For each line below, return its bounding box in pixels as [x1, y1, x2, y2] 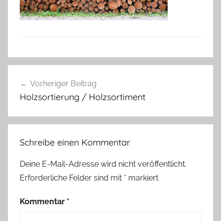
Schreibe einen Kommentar [20, 137, 130, 148]
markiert [126, 173, 158, 183]
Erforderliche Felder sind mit [20, 173, 124, 183]
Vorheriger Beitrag [30, 78, 97, 88]
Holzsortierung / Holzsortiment [20, 91, 146, 103]
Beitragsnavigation [7, 66, 124, 81]
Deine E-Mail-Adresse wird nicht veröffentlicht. [20, 159, 186, 169]
